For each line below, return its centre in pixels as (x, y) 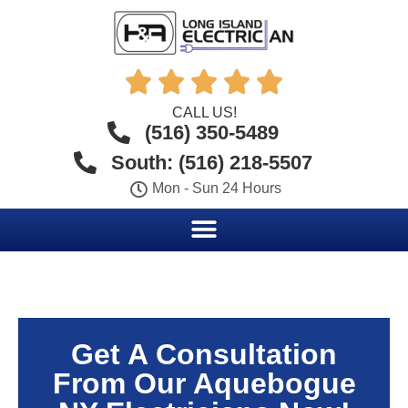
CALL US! (204, 112)
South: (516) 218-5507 (212, 163)
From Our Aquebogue (204, 383)
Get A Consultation (204, 354)
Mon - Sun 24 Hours (217, 188)
